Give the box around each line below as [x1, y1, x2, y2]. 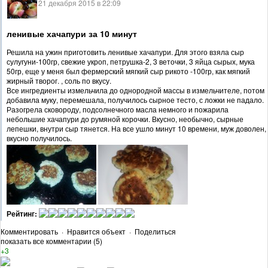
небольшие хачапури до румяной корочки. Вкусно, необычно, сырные [7, 113, 243, 124]
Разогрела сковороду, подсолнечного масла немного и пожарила [7, 103, 229, 114]
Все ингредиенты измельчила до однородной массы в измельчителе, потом [7, 84, 264, 95]
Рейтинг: [7, 208, 37, 219]
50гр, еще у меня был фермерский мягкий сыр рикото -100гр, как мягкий [7, 65, 250, 76]
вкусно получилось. [7, 132, 72, 143]
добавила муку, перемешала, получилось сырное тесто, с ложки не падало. [7, 94, 264, 105]
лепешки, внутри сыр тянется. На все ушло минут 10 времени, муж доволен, [7, 123, 266, 133]
